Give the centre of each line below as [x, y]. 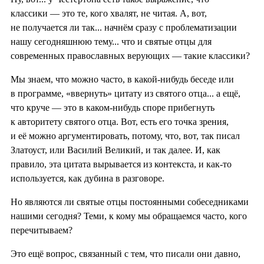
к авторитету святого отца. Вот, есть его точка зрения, [120, 121]
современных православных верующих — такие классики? [130, 55]
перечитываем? [42, 230]
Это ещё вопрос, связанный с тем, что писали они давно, [126, 253]
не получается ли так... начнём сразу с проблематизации [124, 27]
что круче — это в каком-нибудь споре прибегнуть [113, 107]
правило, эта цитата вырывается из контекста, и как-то [121, 164]
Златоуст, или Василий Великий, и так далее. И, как [115, 150]
